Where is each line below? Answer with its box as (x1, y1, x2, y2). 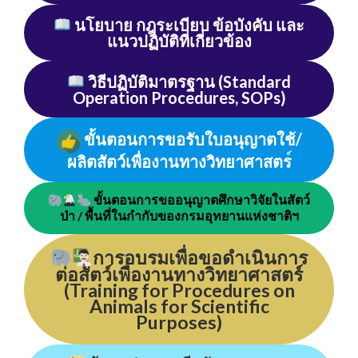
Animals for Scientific (89, 295, 269, 318)
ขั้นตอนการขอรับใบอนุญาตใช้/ (83, 129, 302, 149)
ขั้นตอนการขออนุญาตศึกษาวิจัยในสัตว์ (93, 192, 311, 208)
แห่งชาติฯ (244, 208, 299, 224)
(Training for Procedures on (63, 279, 295, 302)
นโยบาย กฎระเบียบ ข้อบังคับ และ (71, 14, 305, 34)
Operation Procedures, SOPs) (72, 87, 286, 107)
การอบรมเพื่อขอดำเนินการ (92, 245, 308, 268)
